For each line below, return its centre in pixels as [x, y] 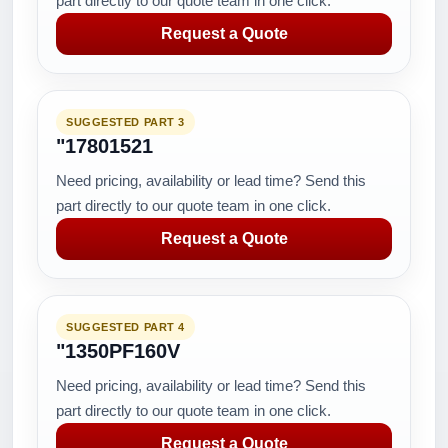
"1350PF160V [118, 351]
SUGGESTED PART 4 [125, 327]
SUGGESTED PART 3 [125, 122]
